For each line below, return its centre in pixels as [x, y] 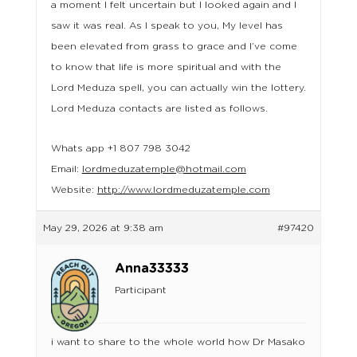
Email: [66, 169]
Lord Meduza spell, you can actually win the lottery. [178, 88]
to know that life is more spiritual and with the [166, 67]
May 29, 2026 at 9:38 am [103, 228]
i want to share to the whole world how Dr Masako [178, 342]
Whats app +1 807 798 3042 [120, 148]
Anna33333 [151, 269]
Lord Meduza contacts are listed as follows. [159, 108]
